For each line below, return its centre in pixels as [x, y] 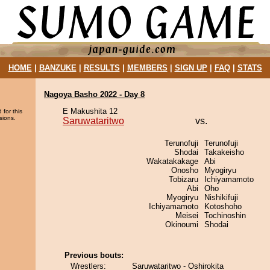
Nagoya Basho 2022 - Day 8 [94, 94]
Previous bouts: [94, 255]
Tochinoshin [225, 215]
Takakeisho [224, 152]
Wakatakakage [172, 161]
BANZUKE [58, 68]
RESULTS [102, 68]
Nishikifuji [221, 197]
